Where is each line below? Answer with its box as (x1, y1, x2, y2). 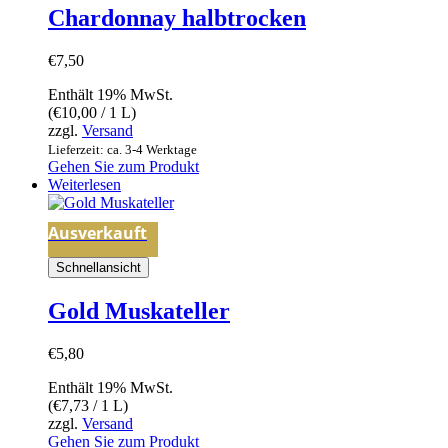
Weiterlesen (48, 175, 121, 193)
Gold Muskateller (48, 297, 230, 324)
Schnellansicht (56, 259, 141, 275)
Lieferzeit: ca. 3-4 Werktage (48, 141, 197, 157)
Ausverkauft (48, 221, 147, 244)
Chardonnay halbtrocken (48, 5, 306, 32)
